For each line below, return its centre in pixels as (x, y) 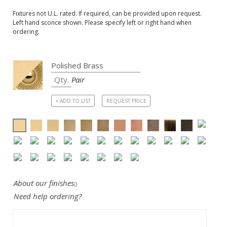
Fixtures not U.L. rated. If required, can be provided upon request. (107, 14)
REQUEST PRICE (126, 101)
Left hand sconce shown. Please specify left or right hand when (102, 23)
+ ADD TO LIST (73, 101)
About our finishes (44, 183)
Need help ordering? (49, 196)
